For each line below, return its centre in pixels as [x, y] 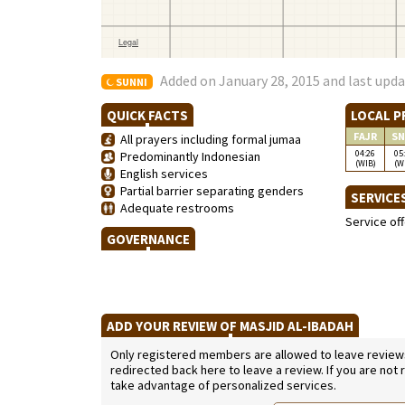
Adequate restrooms [174, 208]
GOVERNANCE [148, 239]
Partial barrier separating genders [209, 191]
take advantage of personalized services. [223, 385]
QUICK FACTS [147, 115]
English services [161, 174]
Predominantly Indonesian [188, 156]
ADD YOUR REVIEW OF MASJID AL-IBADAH [230, 326]
